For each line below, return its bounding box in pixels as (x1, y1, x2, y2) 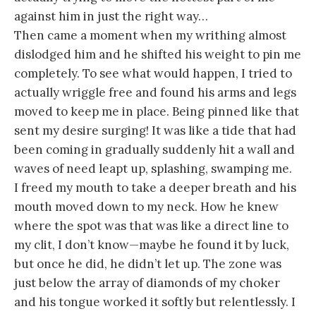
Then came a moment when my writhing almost (14, 28, 286, 44)
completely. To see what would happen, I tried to (14, 66, 292, 82)
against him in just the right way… (14, 8, 208, 25)
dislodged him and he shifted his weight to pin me (14, 47, 301, 63)
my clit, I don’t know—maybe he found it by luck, (14, 237, 289, 253)
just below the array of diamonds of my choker (14, 275, 280, 291)
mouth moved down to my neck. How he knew (14, 199, 279, 215)
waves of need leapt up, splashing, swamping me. (14, 161, 292, 177)
